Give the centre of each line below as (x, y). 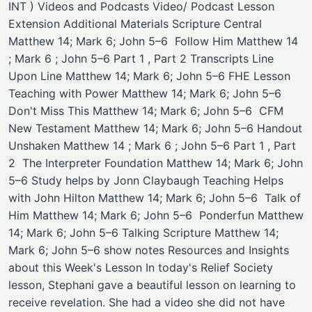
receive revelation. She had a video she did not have (147, 302)
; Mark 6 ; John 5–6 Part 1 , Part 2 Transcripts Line (141, 58)
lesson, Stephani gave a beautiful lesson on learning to (152, 285)
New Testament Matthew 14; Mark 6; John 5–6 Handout (155, 128)
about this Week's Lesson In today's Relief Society (141, 267)
